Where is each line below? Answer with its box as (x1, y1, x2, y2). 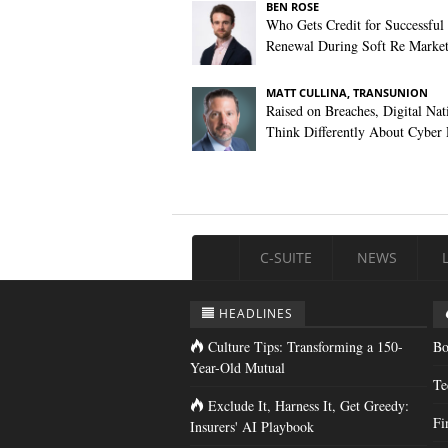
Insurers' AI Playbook (190, 417, 314, 436)
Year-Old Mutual (190, 358, 285, 377)
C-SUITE (260, 248, 312, 267)
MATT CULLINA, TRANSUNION (266, 85, 428, 100)
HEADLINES (219, 305, 293, 322)
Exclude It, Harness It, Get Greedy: (208, 396, 409, 415)
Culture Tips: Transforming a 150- (208, 337, 403, 356)
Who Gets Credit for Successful (266, 15, 444, 34)
